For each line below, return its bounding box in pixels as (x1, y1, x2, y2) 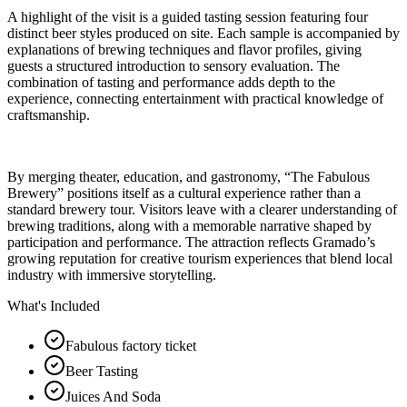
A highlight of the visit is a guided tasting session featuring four (7, 8, 368, 25)
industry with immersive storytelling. (7, 266, 216, 283)
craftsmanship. (7, 106, 90, 123)
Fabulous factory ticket (65, 337, 196, 353)
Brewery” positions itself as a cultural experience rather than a (7, 184, 361, 201)
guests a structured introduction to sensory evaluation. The (7, 57, 340, 74)
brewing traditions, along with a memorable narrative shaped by (7, 217, 372, 233)
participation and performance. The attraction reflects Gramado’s (7, 233, 375, 250)
